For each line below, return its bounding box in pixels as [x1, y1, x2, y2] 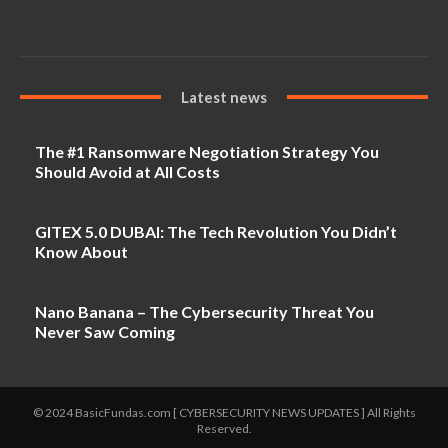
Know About [35, 241, 128, 261]
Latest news [181, 87, 267, 106]
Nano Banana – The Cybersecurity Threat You [35, 301, 374, 321]
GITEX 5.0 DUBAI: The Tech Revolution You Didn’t [35, 221, 397, 241]
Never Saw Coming [35, 321, 175, 341]
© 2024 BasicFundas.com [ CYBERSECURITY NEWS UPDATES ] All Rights [32, 404, 416, 420]
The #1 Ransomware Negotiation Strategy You [35, 141, 379, 161]
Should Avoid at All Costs [35, 161, 220, 181]
